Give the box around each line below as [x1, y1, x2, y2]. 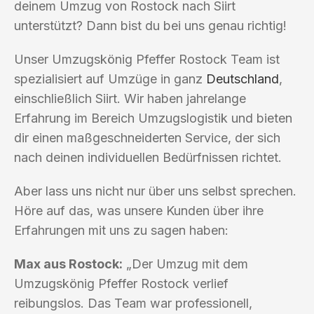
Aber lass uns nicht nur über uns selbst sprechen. [14, 183, 296, 198]
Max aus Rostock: [14, 256, 123, 271]
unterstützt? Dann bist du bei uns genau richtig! [14, 18, 287, 33]
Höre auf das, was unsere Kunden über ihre [14, 203, 264, 218]
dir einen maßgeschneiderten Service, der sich [14, 130, 280, 145]
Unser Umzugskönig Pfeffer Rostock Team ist [14, 51, 280, 67]
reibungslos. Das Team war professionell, [14, 295, 252, 310]
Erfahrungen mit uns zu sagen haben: [14, 222, 228, 238]
